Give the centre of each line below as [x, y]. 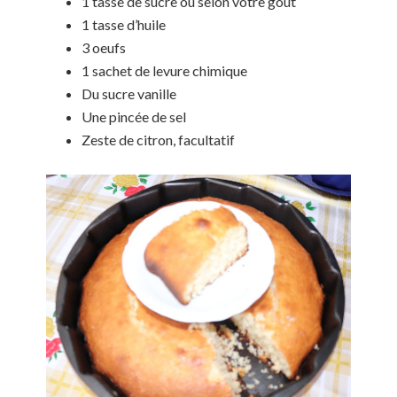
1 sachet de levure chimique [165, 70]
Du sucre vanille [129, 93]
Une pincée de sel [134, 116]
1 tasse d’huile [124, 24]
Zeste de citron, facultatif [159, 139]
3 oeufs [104, 47]
